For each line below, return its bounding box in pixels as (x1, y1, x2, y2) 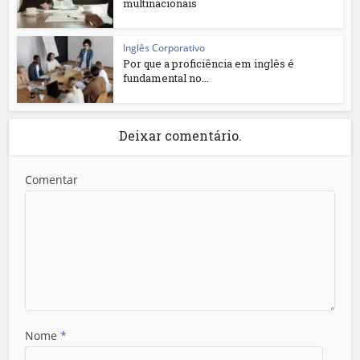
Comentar (25, 171, 79, 187)
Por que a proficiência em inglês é (123, 56, 295, 72)
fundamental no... (123, 71, 210, 86)
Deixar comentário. (118, 126, 242, 144)
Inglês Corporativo (123, 41, 206, 55)
